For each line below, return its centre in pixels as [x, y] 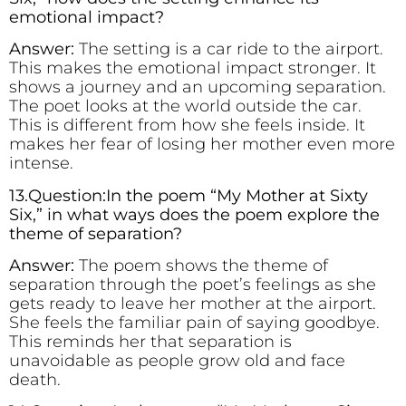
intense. [41, 164]
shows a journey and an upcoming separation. [198, 87]
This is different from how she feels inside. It [187, 126]
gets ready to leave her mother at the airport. [193, 303]
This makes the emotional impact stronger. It [193, 68]
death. [35, 379]
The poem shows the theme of [203, 265]
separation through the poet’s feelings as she [193, 284]
